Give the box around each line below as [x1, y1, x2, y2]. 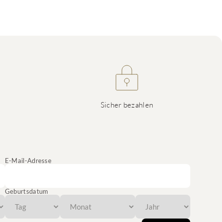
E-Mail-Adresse [4, 157, 52, 165]
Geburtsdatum [4, 187, 49, 195]
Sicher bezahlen [100, 100, 154, 109]
